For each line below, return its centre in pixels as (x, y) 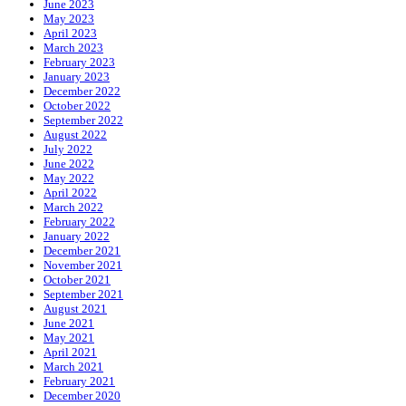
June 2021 (69, 323)
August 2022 (75, 134)
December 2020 (82, 395)
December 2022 (82, 91)
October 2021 (77, 279)
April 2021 (70, 352)
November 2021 (83, 265)
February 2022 (79, 221)
